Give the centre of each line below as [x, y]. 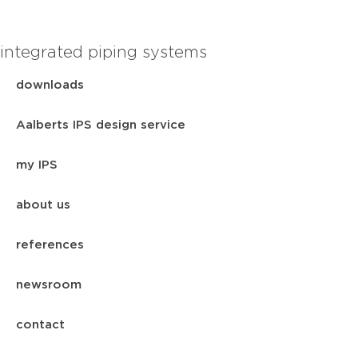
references [50, 245]
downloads [50, 86]
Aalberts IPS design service [101, 125]
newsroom [49, 285]
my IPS [37, 165]
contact [40, 325]
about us [43, 205]
